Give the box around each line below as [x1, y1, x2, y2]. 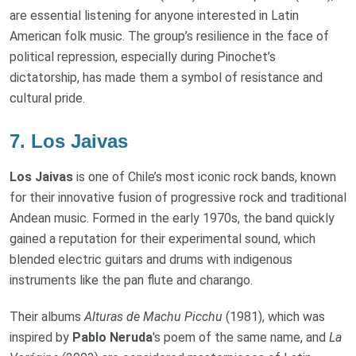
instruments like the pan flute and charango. [10, 272, 253, 288]
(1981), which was [222, 308, 325, 324]
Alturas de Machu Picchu [84, 308, 222, 324]
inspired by [10, 329, 72, 345]
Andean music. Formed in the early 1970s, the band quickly [10, 210, 335, 226]
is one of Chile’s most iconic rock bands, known [73, 168, 336, 184]
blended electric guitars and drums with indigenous [10, 251, 292, 267]
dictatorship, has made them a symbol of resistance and [10, 69, 323, 85]
